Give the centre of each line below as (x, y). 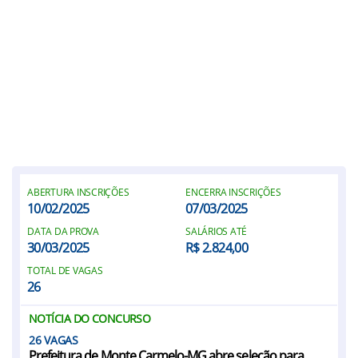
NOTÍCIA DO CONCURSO (90, 318)
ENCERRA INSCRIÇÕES (233, 192)
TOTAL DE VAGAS (65, 270)
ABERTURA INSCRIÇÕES (78, 192)
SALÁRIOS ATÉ (217, 231)
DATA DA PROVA (63, 231)
